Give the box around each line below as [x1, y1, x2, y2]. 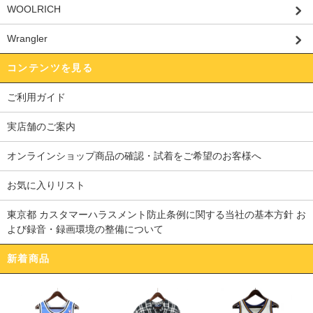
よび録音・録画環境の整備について [7, 224, 163, 235]
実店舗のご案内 [7, 121, 75, 133]
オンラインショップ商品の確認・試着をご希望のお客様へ [7, 150, 261, 162]
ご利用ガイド [7, 92, 66, 103]
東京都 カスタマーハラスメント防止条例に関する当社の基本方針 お [7, 209, 306, 221]
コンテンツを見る [7, 62, 94, 74]
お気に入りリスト [7, 180, 85, 191]
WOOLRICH [7, 3, 61, 15]
